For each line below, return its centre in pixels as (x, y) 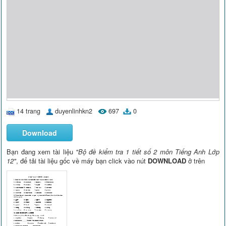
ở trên (196, 161)
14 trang (29, 111)
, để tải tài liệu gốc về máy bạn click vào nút (82, 161)
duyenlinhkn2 (74, 111)
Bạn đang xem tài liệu (41, 152)
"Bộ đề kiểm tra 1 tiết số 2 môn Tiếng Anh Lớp (147, 152)
